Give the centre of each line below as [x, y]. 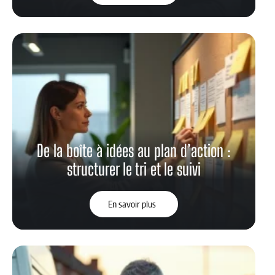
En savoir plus [132, 204]
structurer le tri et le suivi [134, 169]
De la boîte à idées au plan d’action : [134, 151]
